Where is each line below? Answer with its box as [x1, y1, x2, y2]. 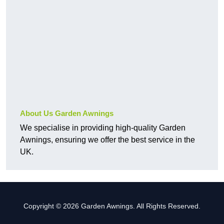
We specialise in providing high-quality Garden [20, 123, 185, 132]
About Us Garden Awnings [20, 109, 113, 118]
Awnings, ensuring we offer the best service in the [20, 135, 195, 144]
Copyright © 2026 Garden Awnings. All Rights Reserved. [23, 202, 200, 210]
